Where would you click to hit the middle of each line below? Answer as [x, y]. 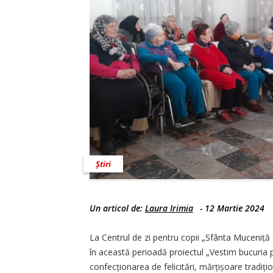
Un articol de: [117, 208]
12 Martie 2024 [235, 208]
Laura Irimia [169, 208]
